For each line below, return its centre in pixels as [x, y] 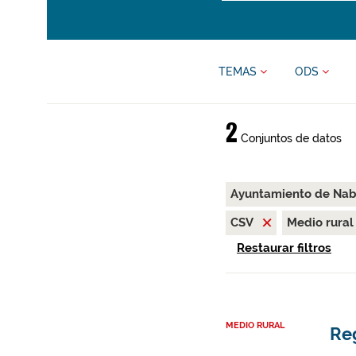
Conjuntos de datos [289, 138]
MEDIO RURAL [255, 326]
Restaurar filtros [284, 248]
